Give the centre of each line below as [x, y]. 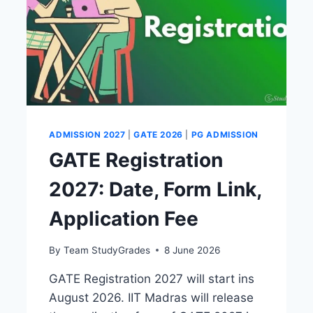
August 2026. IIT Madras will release [152, 297]
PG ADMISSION [225, 135]
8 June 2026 [192, 250]
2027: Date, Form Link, [155, 190]
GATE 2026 [158, 135]
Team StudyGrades [107, 250]
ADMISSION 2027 [87, 135]
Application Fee [124, 219]
